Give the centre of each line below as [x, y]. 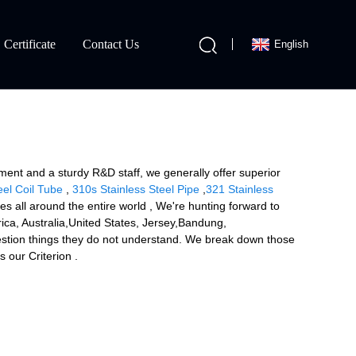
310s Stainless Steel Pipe [136, 189]
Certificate [30, 44]
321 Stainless [240, 189]
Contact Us [111, 44]
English [291, 44]
